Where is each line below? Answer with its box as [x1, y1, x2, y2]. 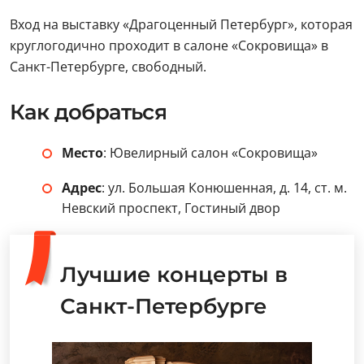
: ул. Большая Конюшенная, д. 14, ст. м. [102, 179, 347, 197]
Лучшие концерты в [60, 262, 288, 288]
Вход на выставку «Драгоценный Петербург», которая [10, 15, 353, 34]
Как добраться [10, 99, 167, 126]
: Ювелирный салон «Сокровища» [103, 144, 318, 162]
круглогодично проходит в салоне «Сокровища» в [10, 37, 328, 55]
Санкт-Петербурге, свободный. [10, 58, 206, 76]
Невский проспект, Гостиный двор [62, 199, 280, 218]
